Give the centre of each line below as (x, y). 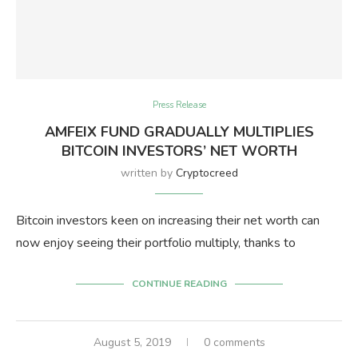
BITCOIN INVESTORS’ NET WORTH (179, 151)
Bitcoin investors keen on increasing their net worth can (168, 221)
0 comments (234, 343)
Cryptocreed (207, 173)
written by (148, 173)
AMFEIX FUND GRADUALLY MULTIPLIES (179, 132)
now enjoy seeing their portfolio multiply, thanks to (156, 243)
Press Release (179, 105)
